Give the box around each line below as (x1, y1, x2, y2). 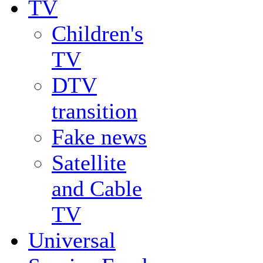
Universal (28, 228, 116, 252)
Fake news (52, 124, 147, 149)
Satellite (52, 150, 126, 175)
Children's (52, 21, 143, 46)
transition (52, 99, 137, 123)
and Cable (52, 176, 142, 201)
